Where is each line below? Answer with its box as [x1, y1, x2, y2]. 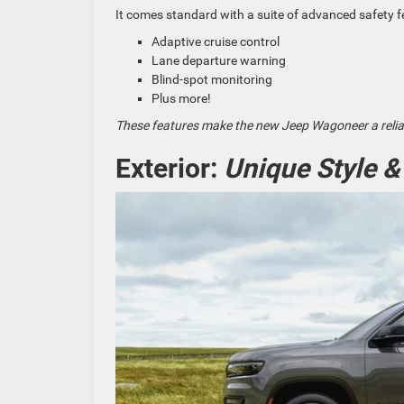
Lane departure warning [151, 53, 286, 69]
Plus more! [151, 91, 211, 106]
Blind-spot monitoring [151, 72, 272, 87]
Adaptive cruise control [151, 34, 280, 50]
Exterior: [115, 152, 217, 185]
